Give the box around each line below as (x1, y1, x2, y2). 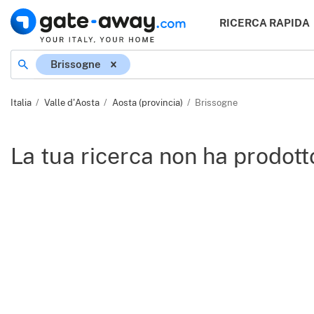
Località (12, 42, 55, 56)
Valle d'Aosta (43, 97, 100, 108)
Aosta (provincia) (111, 97, 183, 108)
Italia (11, 97, 32, 108)
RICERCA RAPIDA (219, 17, 310, 29)
